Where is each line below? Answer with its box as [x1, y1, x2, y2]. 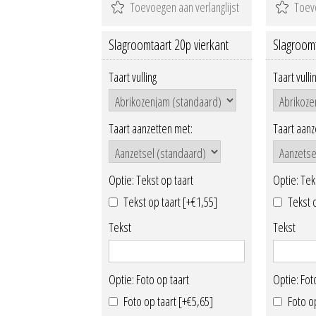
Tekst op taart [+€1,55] [123, 193, 217, 211]
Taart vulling [109, 68, 157, 85]
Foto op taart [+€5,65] [123, 293, 213, 310]
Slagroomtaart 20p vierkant [109, 35, 229, 54]
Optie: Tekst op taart [109, 171, 193, 189]
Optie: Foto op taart [109, 270, 189, 288]
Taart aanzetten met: [109, 119, 193, 137]
